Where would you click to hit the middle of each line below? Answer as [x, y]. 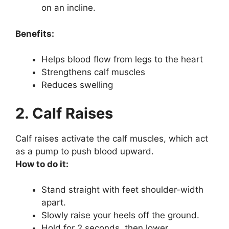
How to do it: [42, 164]
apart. [54, 202]
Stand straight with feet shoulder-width [122, 190]
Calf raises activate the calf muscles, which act [112, 138]
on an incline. [68, 8]
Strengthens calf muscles [93, 72]
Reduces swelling [77, 85]
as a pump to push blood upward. [85, 151]
